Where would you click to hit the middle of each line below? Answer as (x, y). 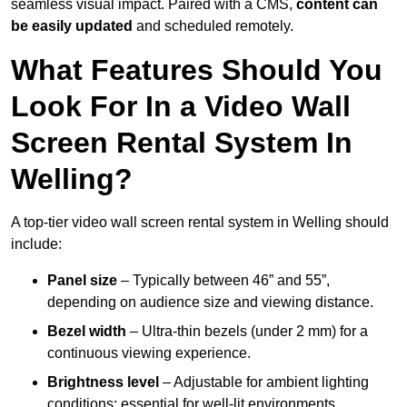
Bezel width (87, 332)
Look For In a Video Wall (181, 107)
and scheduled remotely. (213, 26)
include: (36, 244)
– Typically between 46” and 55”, (223, 281)
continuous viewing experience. (149, 353)
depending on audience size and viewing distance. (210, 303)
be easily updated (72, 26)
